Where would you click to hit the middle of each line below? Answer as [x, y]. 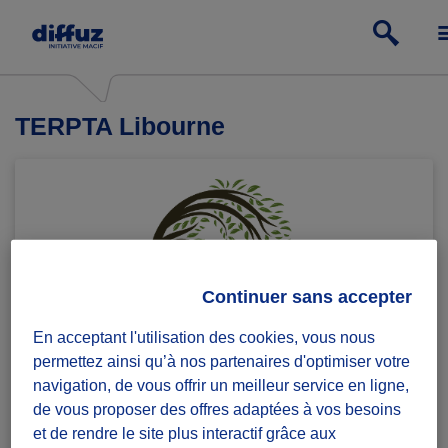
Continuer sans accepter [306, 296]
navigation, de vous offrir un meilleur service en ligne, [221, 385]
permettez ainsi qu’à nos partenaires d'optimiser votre [222, 361]
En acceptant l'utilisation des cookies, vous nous [204, 337]
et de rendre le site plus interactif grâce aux [185, 433]
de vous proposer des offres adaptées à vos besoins [217, 409]
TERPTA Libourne [120, 126]
